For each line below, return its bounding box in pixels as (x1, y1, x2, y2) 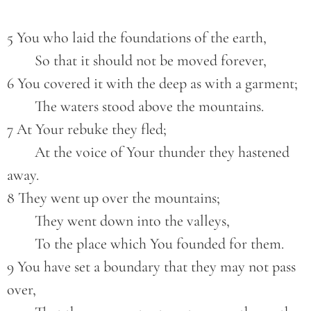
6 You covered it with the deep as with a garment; (7, 74, 298, 93)
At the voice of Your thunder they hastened (7, 143, 35, 162)
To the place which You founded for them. (35, 235, 284, 253)
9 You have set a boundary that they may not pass (7, 258, 296, 276)
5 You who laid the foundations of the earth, (7, 28, 267, 47)
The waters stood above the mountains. (35, 97, 264, 116)
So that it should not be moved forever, (35, 51, 267, 70)
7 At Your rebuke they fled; (7, 120, 167, 139)
